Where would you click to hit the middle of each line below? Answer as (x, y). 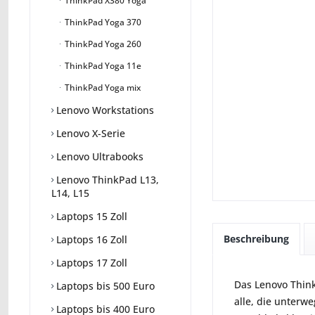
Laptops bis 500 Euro (104, 286)
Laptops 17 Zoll (90, 263)
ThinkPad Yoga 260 (102, 44)
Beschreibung (256, 239)
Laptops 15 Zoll (90, 217)
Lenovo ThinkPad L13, (106, 180)
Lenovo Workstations (104, 110)
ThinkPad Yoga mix (102, 88)
